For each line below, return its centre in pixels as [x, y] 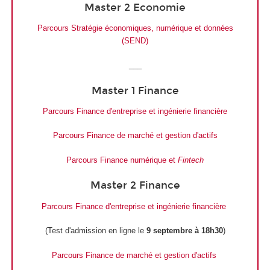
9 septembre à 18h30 [184, 231]
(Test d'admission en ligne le [96, 231]
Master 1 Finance [135, 90]
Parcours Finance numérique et [122, 160]
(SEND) [135, 40]
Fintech [191, 160]
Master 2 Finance [135, 186]
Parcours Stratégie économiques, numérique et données [135, 28]
